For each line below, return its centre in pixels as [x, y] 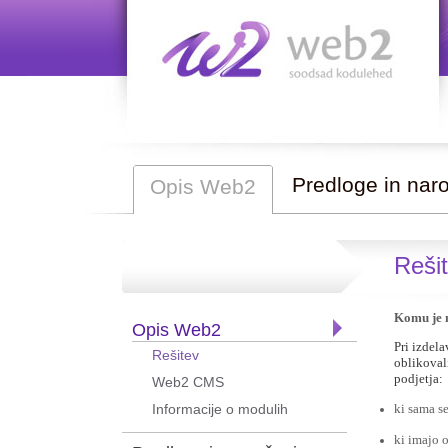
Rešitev [175, 355]
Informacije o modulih [220, 409]
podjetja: [418, 379]
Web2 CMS [188, 382]
